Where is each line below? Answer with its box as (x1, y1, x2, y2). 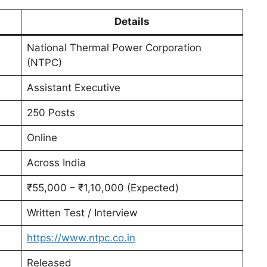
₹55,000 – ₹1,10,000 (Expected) (26, 182, 179, 194)
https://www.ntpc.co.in (26, 232, 135, 244)
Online (26, 132, 57, 144)
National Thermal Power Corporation (26, 42, 201, 54)
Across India (26, 157, 86, 169)
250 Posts (26, 107, 75, 119)
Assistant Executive (26, 82, 120, 94)
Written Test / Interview (26, 207, 138, 219)
